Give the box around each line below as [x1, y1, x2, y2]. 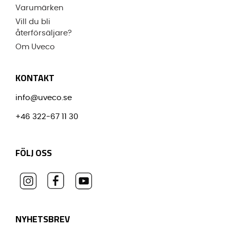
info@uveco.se [15, 94, 72, 102]
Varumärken [15, 4, 64, 12]
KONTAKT [15, 69, 54, 86]
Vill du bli [15, 18, 50, 26]
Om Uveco [15, 43, 55, 51]
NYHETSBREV [15, 210, 70, 227]
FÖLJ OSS [15, 144, 52, 161]
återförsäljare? [15, 29, 72, 37]
